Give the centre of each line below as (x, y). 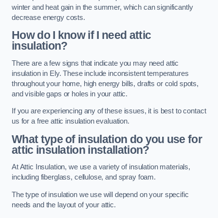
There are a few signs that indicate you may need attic (95, 63)
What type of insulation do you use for (107, 139)
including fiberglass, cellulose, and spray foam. (84, 177)
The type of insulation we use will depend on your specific (100, 195)
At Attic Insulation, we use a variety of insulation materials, (101, 167)
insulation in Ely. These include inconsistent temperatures (100, 73)
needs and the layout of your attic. (64, 205)
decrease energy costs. (48, 17)
